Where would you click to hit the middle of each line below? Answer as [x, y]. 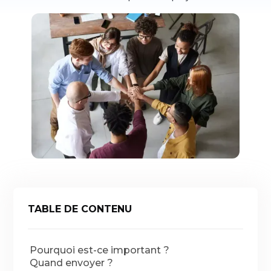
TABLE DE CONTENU [80, 209]
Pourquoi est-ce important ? [100, 250]
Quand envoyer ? [72, 263]
